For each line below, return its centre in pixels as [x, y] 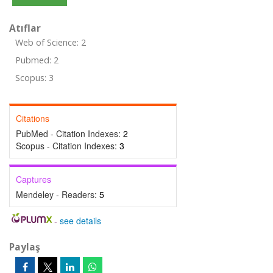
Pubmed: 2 [37, 60]
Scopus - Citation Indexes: [68, 146]
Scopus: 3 [34, 78]
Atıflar [25, 28]
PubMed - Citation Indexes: [69, 133]
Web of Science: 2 [51, 42]
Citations [33, 118]
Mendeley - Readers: [58, 194]
